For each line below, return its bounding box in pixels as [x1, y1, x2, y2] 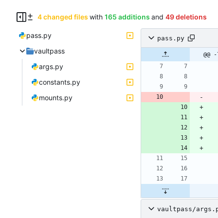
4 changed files [37, 13, 88, 21]
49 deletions [165, 13, 207, 21]
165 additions [104, 13, 150, 21]
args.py [39, 62, 63, 71]
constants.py [39, 78, 80, 87]
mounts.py [39, 93, 73, 102]
